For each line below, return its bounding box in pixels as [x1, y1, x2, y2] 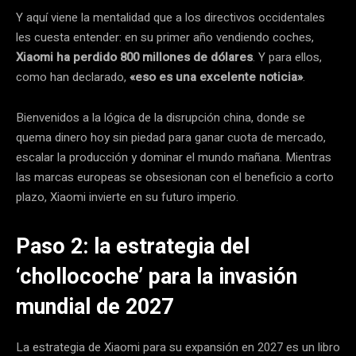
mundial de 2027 [16, 293, 173, 319]
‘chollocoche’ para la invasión [16, 263, 297, 289]
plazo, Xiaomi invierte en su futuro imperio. [16, 188, 238, 206]
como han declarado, [16, 68, 130, 86]
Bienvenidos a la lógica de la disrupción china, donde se [16, 108, 305, 126]
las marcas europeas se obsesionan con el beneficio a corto [16, 168, 334, 186]
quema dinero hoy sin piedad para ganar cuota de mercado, [16, 128, 326, 146]
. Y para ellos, [253, 48, 322, 66]
